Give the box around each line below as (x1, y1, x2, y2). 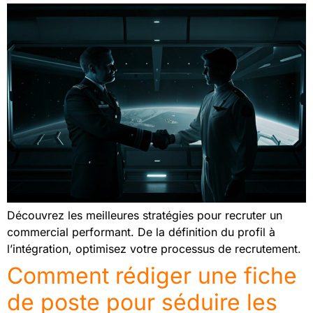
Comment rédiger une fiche (7, 262, 297, 290)
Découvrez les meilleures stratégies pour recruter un (7, 208, 282, 223)
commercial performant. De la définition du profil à (7, 225, 275, 240)
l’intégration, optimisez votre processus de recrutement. (7, 242, 301, 256)
